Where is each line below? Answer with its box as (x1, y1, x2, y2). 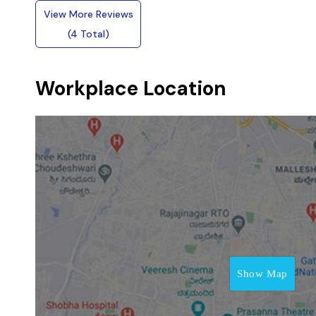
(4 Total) (67, 28, 109, 40)
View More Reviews (43, 8, 133, 20)
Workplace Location (35, 75, 226, 102)
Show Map (237, 268, 288, 279)
